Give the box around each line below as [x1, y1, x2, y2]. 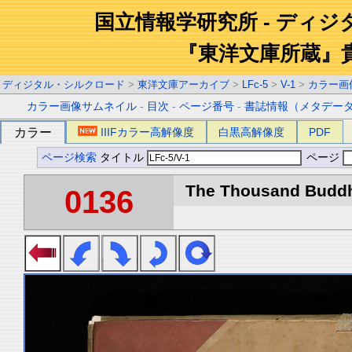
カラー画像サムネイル [27, 101, 137, 112]
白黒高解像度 [218, 126, 285, 138]
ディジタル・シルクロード [2, 79, 125, 90]
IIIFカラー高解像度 [101, 126, 195, 138]
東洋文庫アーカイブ [137, 79, 229, 90]
